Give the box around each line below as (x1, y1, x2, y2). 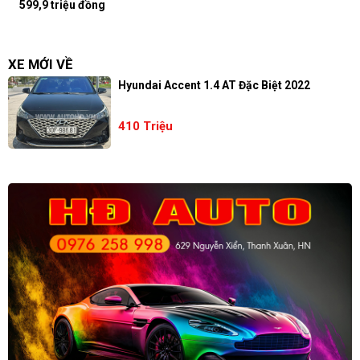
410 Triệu (117, 119, 173, 134)
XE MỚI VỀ (8, 55, 72, 72)
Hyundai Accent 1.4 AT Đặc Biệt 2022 (117, 78, 310, 92)
